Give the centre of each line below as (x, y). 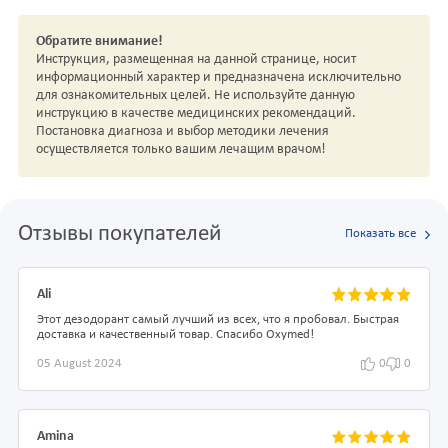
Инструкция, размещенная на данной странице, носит (196, 60)
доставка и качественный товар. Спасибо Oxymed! (175, 334)
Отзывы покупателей (119, 234)
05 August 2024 (79, 363)
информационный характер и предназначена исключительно (218, 78)
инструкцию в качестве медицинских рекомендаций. (196, 114)
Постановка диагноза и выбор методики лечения (182, 132)
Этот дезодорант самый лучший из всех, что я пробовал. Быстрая (218, 319)
